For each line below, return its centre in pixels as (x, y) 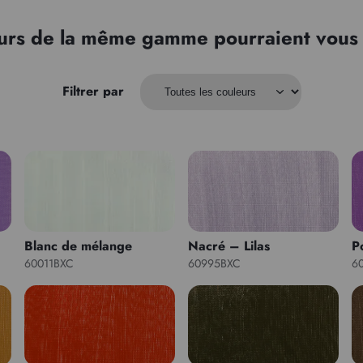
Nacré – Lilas (228, 246)
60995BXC (214, 263)
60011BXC (49, 263)
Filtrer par (93, 91)
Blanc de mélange (79, 246)
